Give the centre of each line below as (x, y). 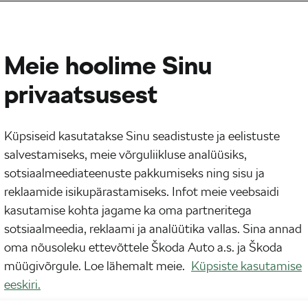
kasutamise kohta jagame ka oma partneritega (128, 210)
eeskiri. (22, 284)
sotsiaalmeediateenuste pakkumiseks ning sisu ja (134, 173)
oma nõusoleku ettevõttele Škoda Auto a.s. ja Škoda (143, 247)
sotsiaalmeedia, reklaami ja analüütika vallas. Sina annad (153, 229)
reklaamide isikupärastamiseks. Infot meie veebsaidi (142, 191)
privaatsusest (81, 95)
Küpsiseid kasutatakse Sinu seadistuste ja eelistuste (142, 136)
